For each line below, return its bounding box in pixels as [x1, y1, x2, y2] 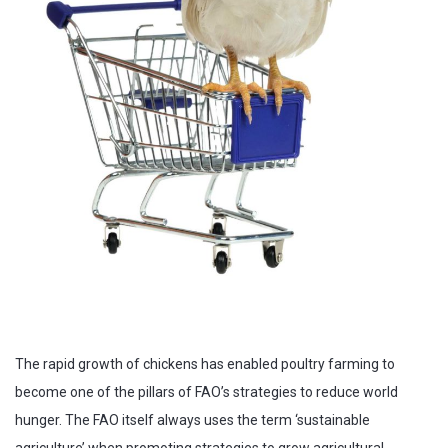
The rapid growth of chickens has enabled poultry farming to [15, 356, 395, 373]
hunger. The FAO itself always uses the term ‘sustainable [15, 412, 370, 429]
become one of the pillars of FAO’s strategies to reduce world [15, 384, 398, 401]
